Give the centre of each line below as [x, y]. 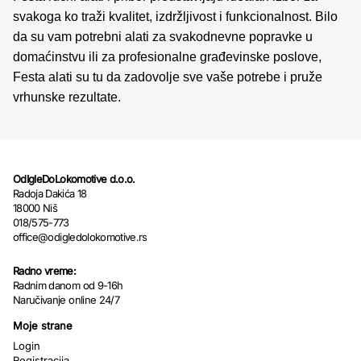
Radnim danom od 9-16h [68, 285]
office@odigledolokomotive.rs [80, 237]
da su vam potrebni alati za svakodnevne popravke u [163, 36]
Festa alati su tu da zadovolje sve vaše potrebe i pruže [168, 77]
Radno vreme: [45, 270]
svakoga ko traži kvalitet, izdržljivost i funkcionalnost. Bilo [175, 16]
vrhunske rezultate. [67, 97]
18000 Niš [35, 207]
